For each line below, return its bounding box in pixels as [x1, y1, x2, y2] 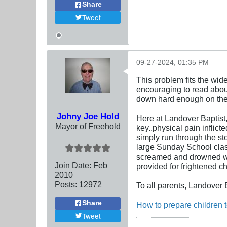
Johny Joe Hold [56, 110, 119, 121]
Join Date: [55, 160, 91, 170]
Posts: [55, 179, 77, 189]
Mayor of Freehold [55, 121, 121, 131]
